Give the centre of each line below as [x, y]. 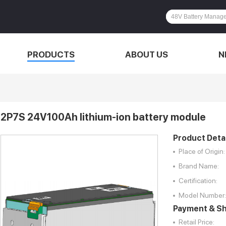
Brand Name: [199, 166]
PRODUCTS [51, 54]
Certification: [198, 180]
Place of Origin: [202, 151]
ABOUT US [147, 54]
